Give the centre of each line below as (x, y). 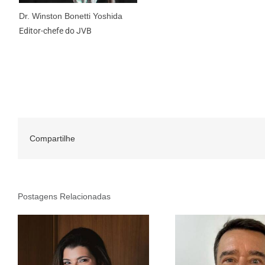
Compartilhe (52, 138)
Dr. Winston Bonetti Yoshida (70, 16)
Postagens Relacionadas (64, 196)
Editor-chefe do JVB (55, 31)
